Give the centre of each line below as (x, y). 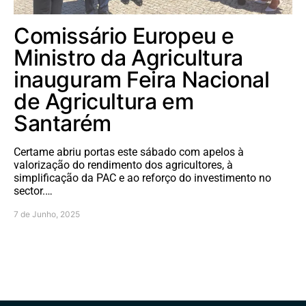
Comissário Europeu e (124, 36)
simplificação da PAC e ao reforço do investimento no (142, 178)
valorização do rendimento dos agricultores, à (123, 165)
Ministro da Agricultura (128, 57)
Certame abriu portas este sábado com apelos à (129, 152)
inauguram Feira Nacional (142, 79)
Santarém (62, 123)
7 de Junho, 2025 (47, 214)
